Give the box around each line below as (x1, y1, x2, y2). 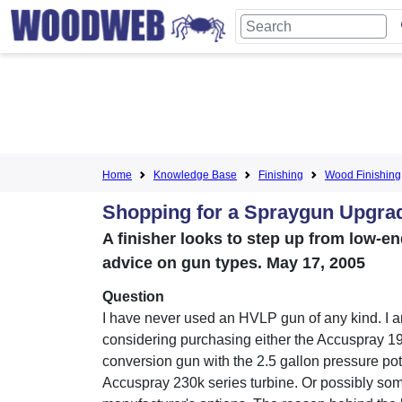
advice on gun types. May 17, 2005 (102, 254, 365, 272)
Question (102, 289, 164, 304)
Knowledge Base (153, 169, 237, 181)
